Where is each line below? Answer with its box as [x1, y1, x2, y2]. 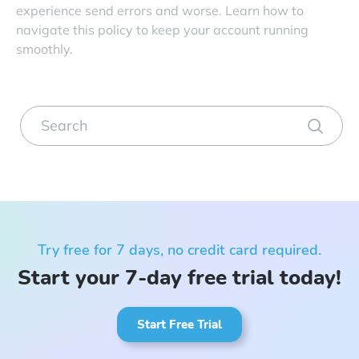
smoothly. [16, 40, 73, 57]
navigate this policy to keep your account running [16, 21, 309, 38]
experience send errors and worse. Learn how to [16, 2, 304, 18]
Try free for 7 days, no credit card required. [38, 240, 321, 260]
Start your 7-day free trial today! [18, 263, 341, 292]
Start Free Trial [137, 316, 222, 333]
